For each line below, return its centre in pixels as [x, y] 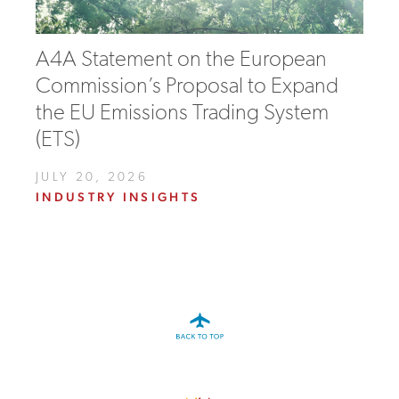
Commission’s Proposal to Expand [187, 87]
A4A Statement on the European [181, 60]
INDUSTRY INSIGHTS [118, 197]
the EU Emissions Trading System [182, 114]
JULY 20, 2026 [92, 178]
